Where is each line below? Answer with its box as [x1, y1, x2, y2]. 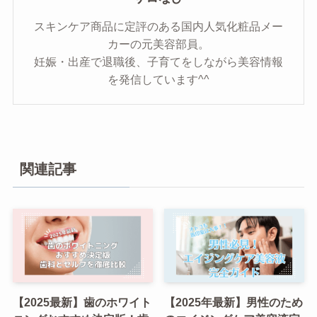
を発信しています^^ [108, 72, 209, 86]
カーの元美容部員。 [108, 37, 209, 50]
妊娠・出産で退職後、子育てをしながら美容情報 [34, 54, 283, 68]
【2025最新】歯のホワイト [12, 295, 151, 309]
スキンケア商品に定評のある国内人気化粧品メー [34, 19, 283, 33]
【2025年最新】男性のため [164, 295, 304, 309]
